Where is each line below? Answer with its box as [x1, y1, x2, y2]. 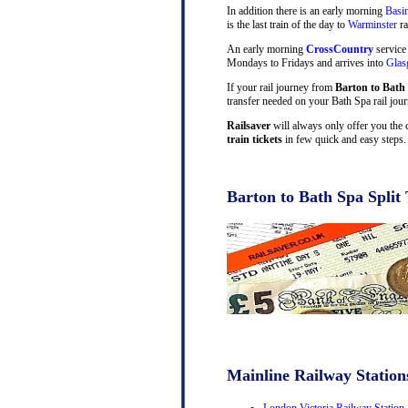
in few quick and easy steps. [282, 132, 406, 146]
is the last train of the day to [227, 17, 348, 31]
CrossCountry [306, 42, 373, 56]
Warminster [348, 17, 397, 31]
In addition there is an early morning [227, 4, 385, 17]
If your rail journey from [227, 80, 335, 94]
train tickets [227, 132, 282, 146]
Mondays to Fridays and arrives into [227, 56, 386, 69]
